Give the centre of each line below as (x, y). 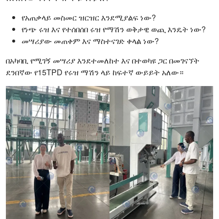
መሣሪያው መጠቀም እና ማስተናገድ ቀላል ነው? (90, 41)
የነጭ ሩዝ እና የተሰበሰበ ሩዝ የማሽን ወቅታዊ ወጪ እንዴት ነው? (114, 29)
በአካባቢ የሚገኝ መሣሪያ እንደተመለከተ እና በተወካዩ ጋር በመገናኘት (103, 60)
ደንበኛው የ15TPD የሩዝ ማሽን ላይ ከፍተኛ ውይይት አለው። (95, 72)
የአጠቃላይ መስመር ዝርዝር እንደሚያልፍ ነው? (89, 17)
